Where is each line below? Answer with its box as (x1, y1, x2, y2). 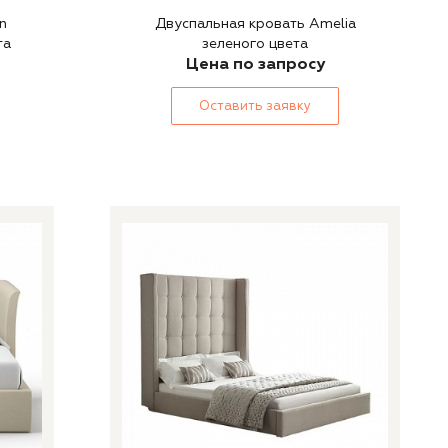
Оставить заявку (199, 98, 311, 114)
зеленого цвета (202, 35, 308, 52)
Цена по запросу (185, 54, 325, 74)
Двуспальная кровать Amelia (154, 15, 356, 32)
